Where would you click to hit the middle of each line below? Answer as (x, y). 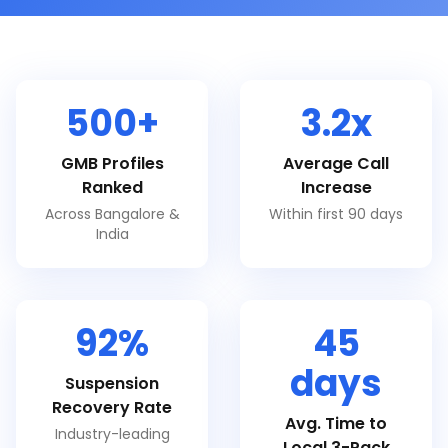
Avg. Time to (336, 423)
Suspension (112, 383)
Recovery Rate (112, 407)
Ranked (112, 187)
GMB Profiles (112, 163)
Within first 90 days (336, 214)
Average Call (336, 163)
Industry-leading (112, 434)
